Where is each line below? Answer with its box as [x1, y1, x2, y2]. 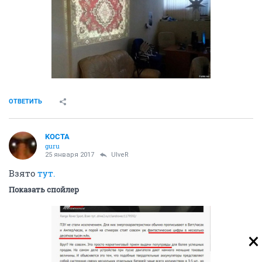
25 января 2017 [45, 151, 94, 159]
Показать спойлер [9, 184, 79, 195]
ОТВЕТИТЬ [9, 98, 42, 106]
